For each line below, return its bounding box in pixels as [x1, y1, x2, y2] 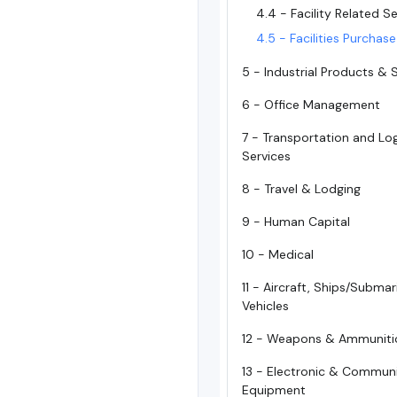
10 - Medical [242, 246, 314, 263]
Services [242, 148, 291, 165]
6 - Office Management [242, 97, 380, 113]
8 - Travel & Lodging [242, 181, 361, 198]
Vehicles [242, 298, 289, 315]
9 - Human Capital [242, 214, 350, 230]
